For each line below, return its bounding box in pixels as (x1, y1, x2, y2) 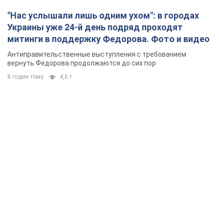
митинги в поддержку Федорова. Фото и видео (7, 34, 210, 44)
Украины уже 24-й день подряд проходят (7, 22, 183, 33)
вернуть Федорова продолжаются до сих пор (7, 59, 156, 67)
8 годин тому (7, 73, 44, 81)
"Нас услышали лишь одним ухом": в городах (7, 10, 199, 21)
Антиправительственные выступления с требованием (7, 50, 186, 59)
